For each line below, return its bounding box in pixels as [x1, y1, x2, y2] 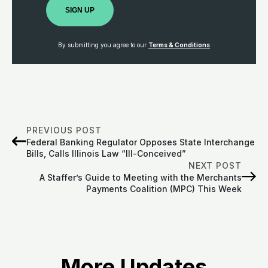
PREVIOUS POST [26, 124, 102, 135]
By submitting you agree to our [58, 41, 148, 49]
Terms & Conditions [148, 41, 210, 49]
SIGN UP [65, 6, 95, 15]
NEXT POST [188, 160, 242, 170]
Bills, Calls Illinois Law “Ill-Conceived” [26, 148, 186, 159]
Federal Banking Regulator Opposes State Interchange [26, 136, 255, 147]
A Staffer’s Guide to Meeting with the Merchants [39, 172, 242, 182]
